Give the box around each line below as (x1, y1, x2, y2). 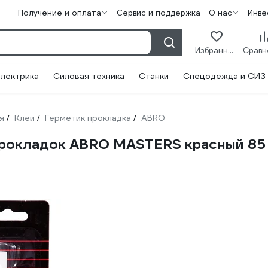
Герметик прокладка (45, 112, 131, 123)
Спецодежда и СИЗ (183, 71, 266, 81)
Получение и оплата (17, 8, 101, 18)
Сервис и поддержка (116, 8, 200, 18)
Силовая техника (53, 71, 124, 81)
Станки (139, 71, 169, 81)
